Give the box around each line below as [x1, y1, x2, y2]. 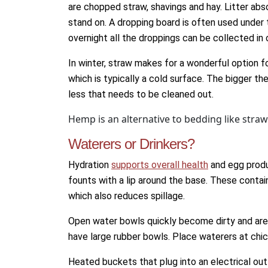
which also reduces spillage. [68, 190, 185, 202]
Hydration [68, 159, 111, 170]
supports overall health [111, 159, 208, 170]
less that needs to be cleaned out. [68, 89, 214, 100]
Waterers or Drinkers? [68, 136, 194, 152]
